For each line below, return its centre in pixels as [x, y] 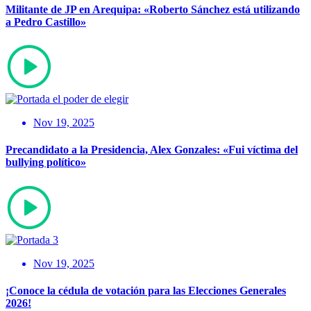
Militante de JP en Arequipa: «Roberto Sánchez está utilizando [153, 9]
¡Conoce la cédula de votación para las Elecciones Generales [146, 290]
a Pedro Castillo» [46, 22]
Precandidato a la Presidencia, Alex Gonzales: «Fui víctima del [152, 150]
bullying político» [46, 162]
